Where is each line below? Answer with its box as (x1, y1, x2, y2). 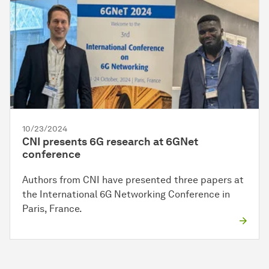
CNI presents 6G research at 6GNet (22, 135, 198, 149)
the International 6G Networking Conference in (22, 189, 230, 201)
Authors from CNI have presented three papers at (22, 174, 244, 186)
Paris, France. (22, 203, 82, 215)
